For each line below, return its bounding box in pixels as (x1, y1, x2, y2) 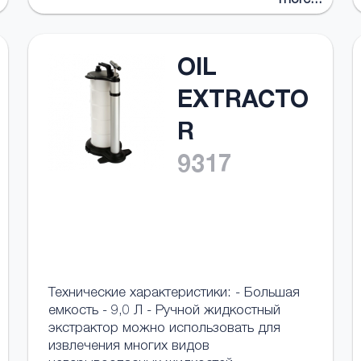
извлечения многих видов (48, 340, 210, 354)
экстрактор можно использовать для (48, 322, 280, 336)
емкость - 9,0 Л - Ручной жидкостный (48, 305, 280, 318)
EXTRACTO (176, 90, 309, 114)
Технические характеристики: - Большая (48, 287, 300, 301)
